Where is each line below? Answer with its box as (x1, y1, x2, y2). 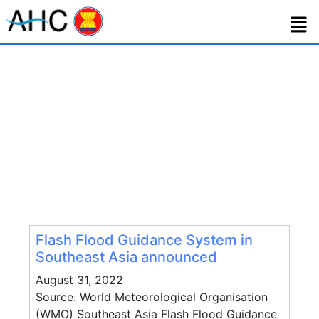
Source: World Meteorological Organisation (36, 290, 268, 304)
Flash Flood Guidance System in (36, 231, 253, 249)
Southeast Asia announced (36, 249, 217, 266)
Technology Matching (122, 131, 267, 148)
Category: (52, 131, 122, 148)
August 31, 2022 (36, 273, 123, 287)
